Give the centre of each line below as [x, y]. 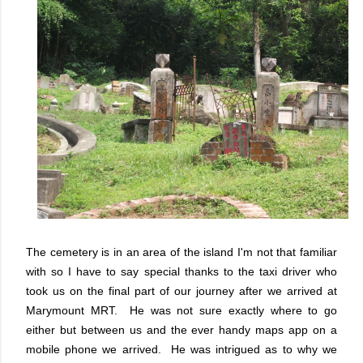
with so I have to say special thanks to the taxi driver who [181, 271]
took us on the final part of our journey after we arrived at [181, 291]
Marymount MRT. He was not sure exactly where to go [181, 310]
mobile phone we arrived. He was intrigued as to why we [181, 349]
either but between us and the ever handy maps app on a [181, 330]
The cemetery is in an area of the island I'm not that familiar [181, 252]
